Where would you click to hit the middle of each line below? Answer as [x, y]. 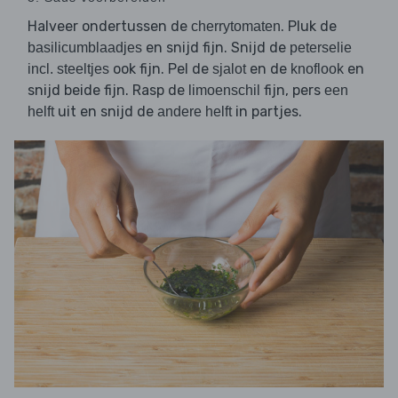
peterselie [321, 48]
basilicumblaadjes [85, 48]
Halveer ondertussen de [109, 27]
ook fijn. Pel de [161, 69]
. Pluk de [309, 27]
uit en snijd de [106, 112]
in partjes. [267, 112]
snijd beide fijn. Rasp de [108, 91]
